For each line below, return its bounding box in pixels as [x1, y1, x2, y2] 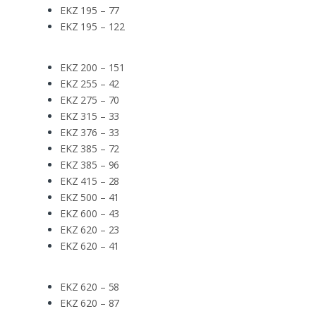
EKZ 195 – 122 [60, 19, 126, 33]
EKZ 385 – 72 [60, 141, 120, 155]
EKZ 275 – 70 [60, 92, 120, 107]
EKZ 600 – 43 [60, 206, 120, 220]
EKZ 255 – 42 [60, 76, 120, 90]
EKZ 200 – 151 [60, 60, 126, 74]
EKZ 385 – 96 [60, 157, 120, 171]
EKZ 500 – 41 [60, 190, 120, 204]
